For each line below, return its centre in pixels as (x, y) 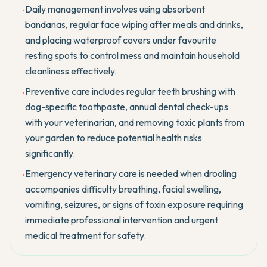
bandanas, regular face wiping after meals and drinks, (134, 24)
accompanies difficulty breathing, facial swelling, (123, 189)
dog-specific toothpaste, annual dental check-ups (127, 107)
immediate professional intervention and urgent (122, 220)
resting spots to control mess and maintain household (132, 55)
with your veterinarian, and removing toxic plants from (135, 122)
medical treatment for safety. (86, 235)
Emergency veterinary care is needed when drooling (131, 173)
